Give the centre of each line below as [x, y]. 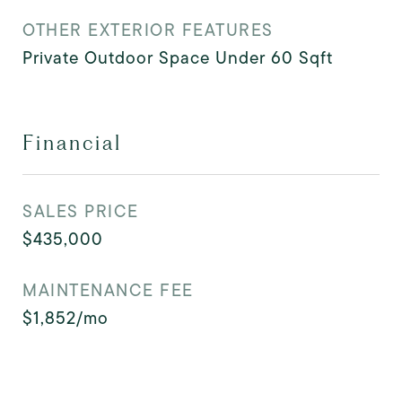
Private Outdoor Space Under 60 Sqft [178, 58]
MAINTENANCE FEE [108, 290]
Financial [72, 143]
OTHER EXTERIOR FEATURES [148, 30]
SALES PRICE [81, 211]
